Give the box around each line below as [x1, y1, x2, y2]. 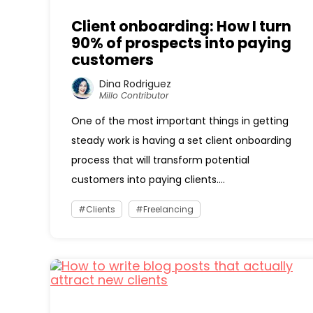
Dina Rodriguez [99, 76, 171, 91]
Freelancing [143, 203, 194, 215]
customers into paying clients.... [71, 173, 225, 187]
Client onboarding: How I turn [71, 16, 291, 36]
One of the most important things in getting [71, 114, 289, 128]
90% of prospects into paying [71, 33, 291, 53]
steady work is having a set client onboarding [71, 133, 291, 147]
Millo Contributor [99, 89, 168, 101]
